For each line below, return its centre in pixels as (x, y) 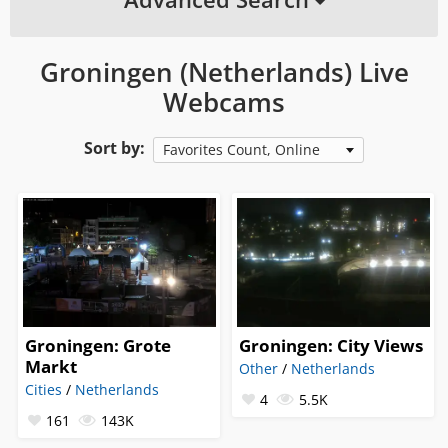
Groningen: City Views (331, 345)
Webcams (224, 102)
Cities (44, 389)
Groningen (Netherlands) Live (224, 72)
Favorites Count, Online (241, 149)
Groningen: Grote (98, 345)
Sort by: (114, 148)
